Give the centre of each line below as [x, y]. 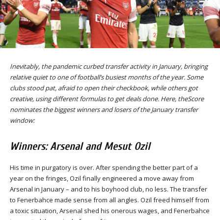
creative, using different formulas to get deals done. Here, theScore [107, 99]
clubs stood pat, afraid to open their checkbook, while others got [104, 88]
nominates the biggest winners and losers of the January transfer [104, 110]
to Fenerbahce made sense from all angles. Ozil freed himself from [110, 200]
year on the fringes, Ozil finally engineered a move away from [102, 179]
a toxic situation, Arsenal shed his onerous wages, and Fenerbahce [110, 211]
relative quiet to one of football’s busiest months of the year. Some [107, 77]
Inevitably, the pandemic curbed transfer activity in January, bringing [109, 67]
